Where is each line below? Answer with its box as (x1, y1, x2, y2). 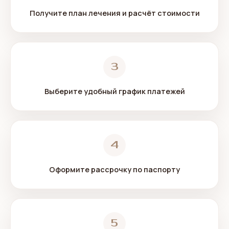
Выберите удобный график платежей (44, 86, 185, 96)
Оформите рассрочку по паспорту (49, 165, 180, 174)
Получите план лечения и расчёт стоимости (29, 8, 200, 18)
